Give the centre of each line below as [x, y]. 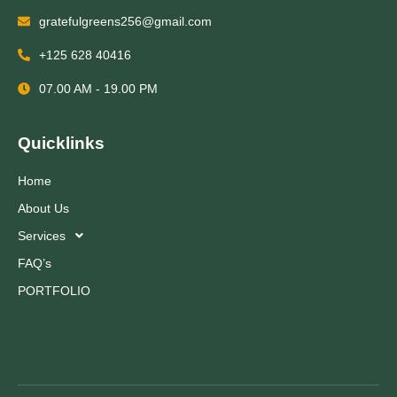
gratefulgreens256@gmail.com [125, 21]
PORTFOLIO [54, 290]
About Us [43, 208]
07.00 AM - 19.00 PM [98, 88]
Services [42, 235]
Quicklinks [61, 143]
